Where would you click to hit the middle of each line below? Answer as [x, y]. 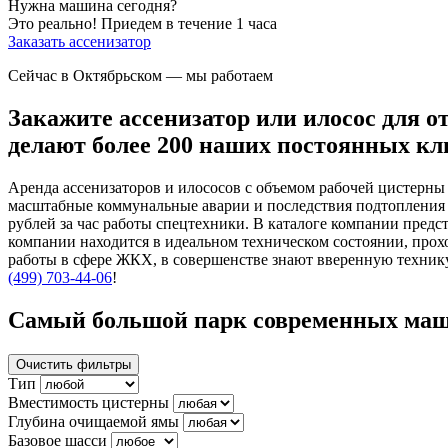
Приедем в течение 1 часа [189, 23]
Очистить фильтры [73, 364]
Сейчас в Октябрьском [87, 75]
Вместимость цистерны [88, 402]
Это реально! [52, 23]
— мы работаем [219, 75]
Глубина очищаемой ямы [93, 421]
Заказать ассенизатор [79, 41]
